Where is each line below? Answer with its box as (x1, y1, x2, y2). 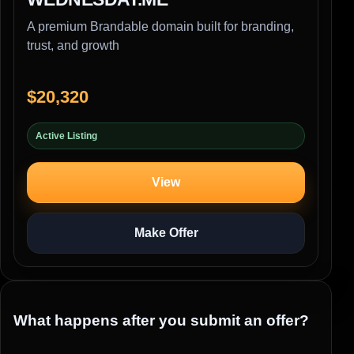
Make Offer (134, 226, 198, 240)
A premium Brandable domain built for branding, (27, 20, 294, 34)
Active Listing (36, 130, 97, 142)
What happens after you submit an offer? (13, 311, 309, 329)
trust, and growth (27, 39, 119, 53)
